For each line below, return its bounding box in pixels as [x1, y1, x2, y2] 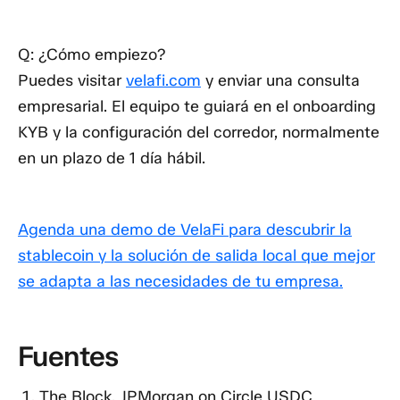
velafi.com [126, 71, 201, 91]
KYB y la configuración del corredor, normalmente [18, 122, 379, 143]
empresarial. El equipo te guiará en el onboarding [18, 96, 376, 117]
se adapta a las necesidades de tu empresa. [18, 271, 343, 292]
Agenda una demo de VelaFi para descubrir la [18, 220, 352, 240]
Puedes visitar [18, 71, 126, 91]
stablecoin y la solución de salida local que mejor [18, 246, 375, 266]
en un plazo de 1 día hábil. [18, 148, 205, 169]
